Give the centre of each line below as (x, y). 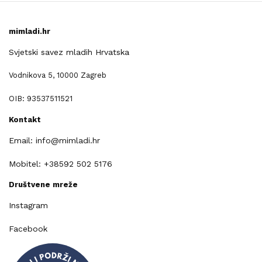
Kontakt (25, 120)
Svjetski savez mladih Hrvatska (69, 52)
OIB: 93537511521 (41, 99)
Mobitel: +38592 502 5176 (61, 164)
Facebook (28, 229)
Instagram (28, 206)
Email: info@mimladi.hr (54, 141)
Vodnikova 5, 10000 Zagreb (58, 75)
